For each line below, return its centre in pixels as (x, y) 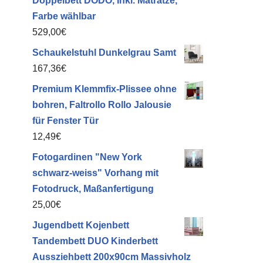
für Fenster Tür (65, 121)
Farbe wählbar (64, 16)
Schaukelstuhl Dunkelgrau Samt (104, 53)
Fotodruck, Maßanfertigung (93, 189)
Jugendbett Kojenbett (81, 225)
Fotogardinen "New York (87, 157)
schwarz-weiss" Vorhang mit (95, 173)
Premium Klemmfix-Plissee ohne (104, 89)
